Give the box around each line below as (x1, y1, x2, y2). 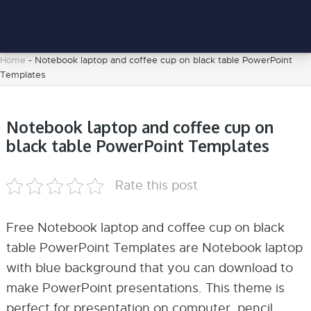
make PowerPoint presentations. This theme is (6, 280, 285, 296)
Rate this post (115, 178, 198, 193)
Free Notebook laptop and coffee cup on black (6, 220, 285, 235)
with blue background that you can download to (6, 260, 293, 276)
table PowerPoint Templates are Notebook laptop (6, 240, 303, 255)
